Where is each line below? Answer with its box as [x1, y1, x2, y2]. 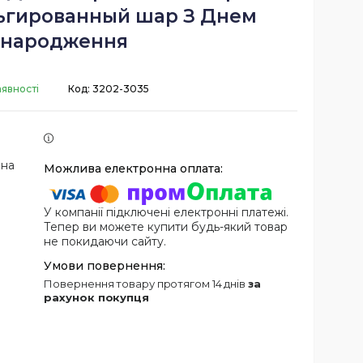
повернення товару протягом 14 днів [53, 277, 248, 291]
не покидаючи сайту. [44, 234, 167, 250]
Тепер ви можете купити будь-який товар [44, 220, 288, 235]
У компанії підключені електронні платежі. [44, 205, 289, 220]
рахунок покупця [44, 291, 149, 305]
